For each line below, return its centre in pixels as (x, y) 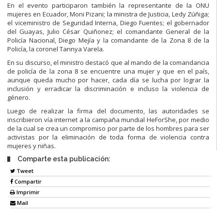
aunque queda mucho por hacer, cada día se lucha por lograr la (108, 80)
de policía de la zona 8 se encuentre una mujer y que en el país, (108, 71)
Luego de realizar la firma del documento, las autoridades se (108, 111)
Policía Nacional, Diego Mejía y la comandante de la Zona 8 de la (108, 40)
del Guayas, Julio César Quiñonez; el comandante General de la (108, 31)
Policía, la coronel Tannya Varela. (56, 49)
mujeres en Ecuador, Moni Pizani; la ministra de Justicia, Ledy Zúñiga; (108, 14)
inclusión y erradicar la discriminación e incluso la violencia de (108, 88)
